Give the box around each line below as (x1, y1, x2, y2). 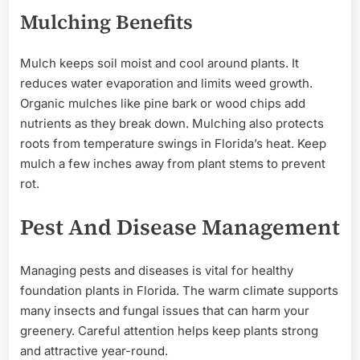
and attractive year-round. (20, 342, 168, 358)
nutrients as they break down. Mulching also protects (20, 115, 324, 131)
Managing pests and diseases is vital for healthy (20, 262, 293, 278)
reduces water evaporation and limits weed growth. (20, 75, 313, 91)
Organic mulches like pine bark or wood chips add (20, 95, 305, 111)
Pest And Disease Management (20, 212, 340, 243)
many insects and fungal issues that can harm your (20, 302, 309, 318)
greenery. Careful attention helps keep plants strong (20, 322, 318, 338)
